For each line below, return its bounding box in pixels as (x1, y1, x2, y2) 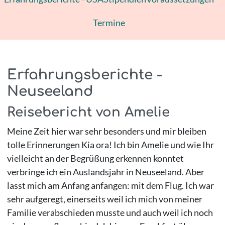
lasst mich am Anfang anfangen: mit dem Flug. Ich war (7, 180, 214, 191)
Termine (93, 17, 126, 28)
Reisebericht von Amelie (7, 105, 170, 120)
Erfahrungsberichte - (7, 67, 162, 83)
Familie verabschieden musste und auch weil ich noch (7, 207, 213, 218)
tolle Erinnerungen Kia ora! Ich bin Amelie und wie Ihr (7, 139, 214, 151)
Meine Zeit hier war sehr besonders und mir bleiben (7, 126, 206, 137)
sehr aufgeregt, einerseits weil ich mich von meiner (7, 193, 202, 205)
